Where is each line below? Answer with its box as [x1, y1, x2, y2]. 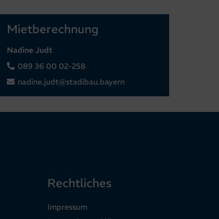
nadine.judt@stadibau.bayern [18, 77, 125, 87]
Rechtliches [47, 175, 111, 191]
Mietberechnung [7, 22, 99, 37]
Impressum [47, 202, 87, 212]
